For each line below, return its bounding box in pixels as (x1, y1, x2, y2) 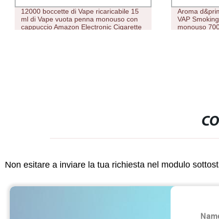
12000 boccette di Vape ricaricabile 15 (21, 7, 139, 15)
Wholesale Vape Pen (21, 30, 85, 39)
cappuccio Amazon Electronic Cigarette (21, 22, 142, 31)
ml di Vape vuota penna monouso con (21, 15, 138, 23)
